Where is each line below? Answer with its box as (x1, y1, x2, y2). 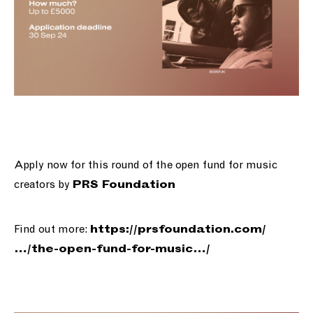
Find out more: (14, 224, 90, 235)
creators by (14, 180, 73, 191)
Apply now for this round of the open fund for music (14, 160, 277, 171)
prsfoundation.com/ (138, 225, 266, 235)
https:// (90, 225, 138, 235)
